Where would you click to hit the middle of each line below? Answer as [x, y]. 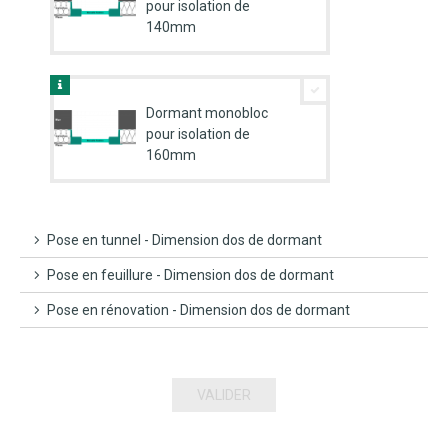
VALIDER [224, 395]
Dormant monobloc [206, 112]
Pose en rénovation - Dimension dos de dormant [197, 310]
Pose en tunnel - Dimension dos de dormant [183, 240]
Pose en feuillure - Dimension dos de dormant [189, 275]
